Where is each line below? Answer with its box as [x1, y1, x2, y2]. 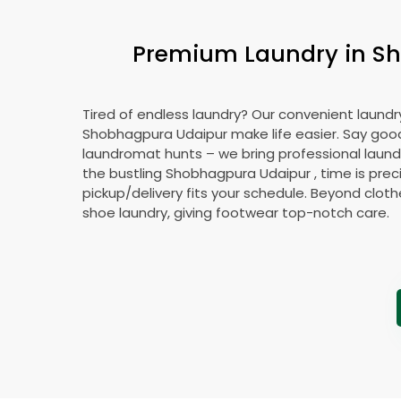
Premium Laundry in [132, 38, 372, 70]
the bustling [81, 164, 166, 183]
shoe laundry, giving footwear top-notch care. [81, 203, 389, 222]
